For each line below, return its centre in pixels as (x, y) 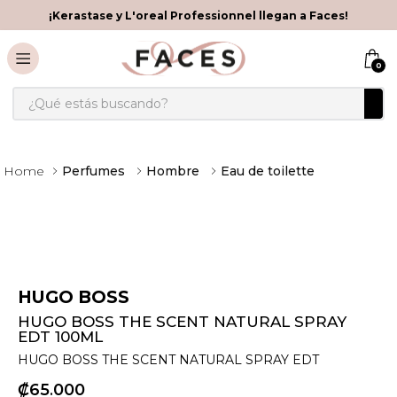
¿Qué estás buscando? (91, 93)
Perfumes (93, 171)
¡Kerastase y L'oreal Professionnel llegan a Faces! (198, 15)
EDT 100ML (60, 337)
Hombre (173, 171)
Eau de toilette (268, 171)
